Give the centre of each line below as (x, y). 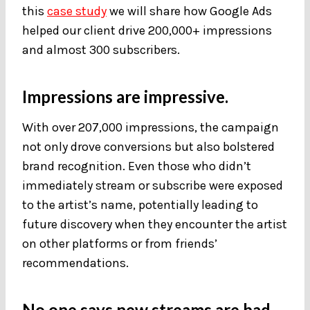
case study (77, 11)
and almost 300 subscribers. (101, 49)
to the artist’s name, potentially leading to (140, 204)
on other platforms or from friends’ (120, 243)
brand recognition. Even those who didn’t (137, 166)
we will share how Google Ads (189, 11)
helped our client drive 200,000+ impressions (147, 30)
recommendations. (75, 263)
